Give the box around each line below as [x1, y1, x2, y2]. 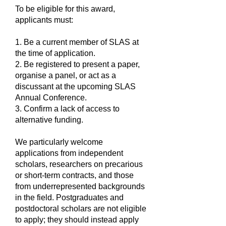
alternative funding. [15, 116, 83, 124]
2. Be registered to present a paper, [15, 60, 140, 69]
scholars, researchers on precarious [15, 160, 143, 168]
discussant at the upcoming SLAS [15, 82, 136, 91]
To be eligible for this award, [15, 5, 115, 13]
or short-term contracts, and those [15, 171, 134, 180]
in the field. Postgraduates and [15, 193, 124, 202]
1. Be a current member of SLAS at [15, 38, 139, 46]
